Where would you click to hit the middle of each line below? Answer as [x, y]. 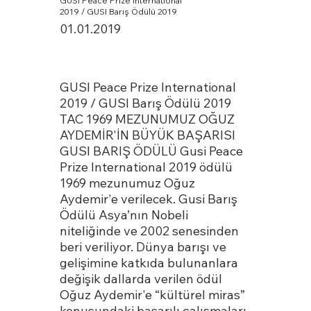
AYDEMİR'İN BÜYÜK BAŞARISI [148, 135]
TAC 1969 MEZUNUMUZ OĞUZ [148, 119]
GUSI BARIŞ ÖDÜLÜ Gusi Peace [152, 151]
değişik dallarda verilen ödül [141, 278]
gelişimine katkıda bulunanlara [149, 262]
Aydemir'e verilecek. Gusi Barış [149, 199]
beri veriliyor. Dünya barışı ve [143, 246]
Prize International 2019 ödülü [146, 167]
